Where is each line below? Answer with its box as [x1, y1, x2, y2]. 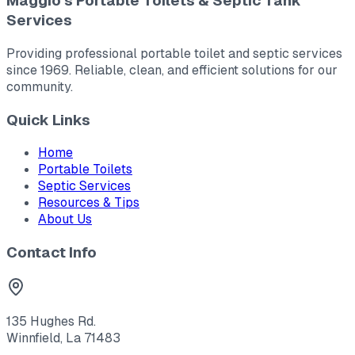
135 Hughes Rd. [6, 312, 96, 330]
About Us [38, 211, 92, 228]
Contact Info [6, 242, 97, 263]
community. [6, 78, 73, 95]
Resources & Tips [38, 194, 139, 212]
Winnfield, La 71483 [6, 329, 120, 346]
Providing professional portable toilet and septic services [6, 44, 342, 62]
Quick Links [6, 109, 90, 130]
